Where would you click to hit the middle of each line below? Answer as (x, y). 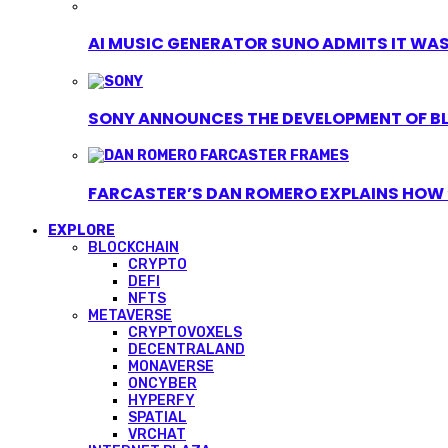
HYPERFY (161, 400)
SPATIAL (157, 417)
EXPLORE (81, 230)
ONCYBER (162, 383)
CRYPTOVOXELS (185, 332)
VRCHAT (157, 434)
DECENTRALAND (186, 349)
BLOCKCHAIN (133, 247)
